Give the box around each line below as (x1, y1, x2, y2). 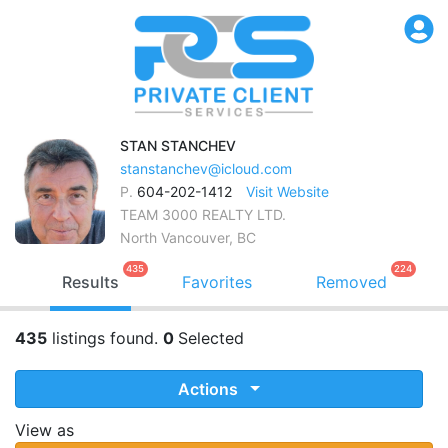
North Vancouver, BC (120, 228, 256, 246)
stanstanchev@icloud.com (120, 159, 292, 177)
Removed (315, 271, 387, 292)
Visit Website (246, 182, 329, 200)
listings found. (47, 327, 163, 348)
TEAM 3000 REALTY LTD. (120, 205, 286, 223)
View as (15, 419, 74, 440)
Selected (178, 327, 244, 348)
